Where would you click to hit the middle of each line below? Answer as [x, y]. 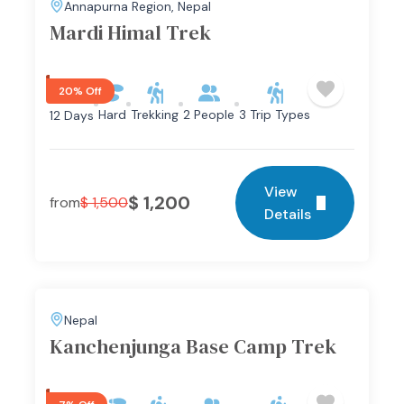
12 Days [72, 115]
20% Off [80, 91]
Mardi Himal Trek [130, 32]
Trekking [155, 115]
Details [288, 214]
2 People [209, 115]
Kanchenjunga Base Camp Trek [193, 346]
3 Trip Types [275, 115]
